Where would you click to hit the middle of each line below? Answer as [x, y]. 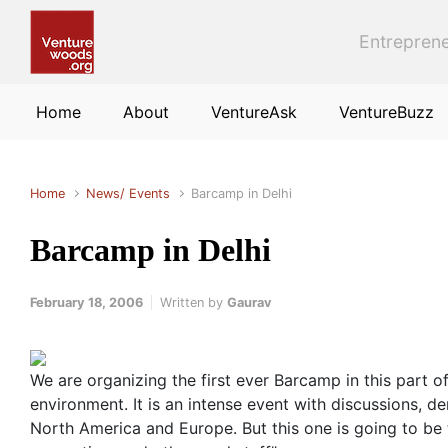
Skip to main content [100, 22]
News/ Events [128, 193]
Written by [193, 302]
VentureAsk [254, 112]
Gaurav [249, 302]
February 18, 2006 [86, 302]
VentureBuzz [386, 112]
